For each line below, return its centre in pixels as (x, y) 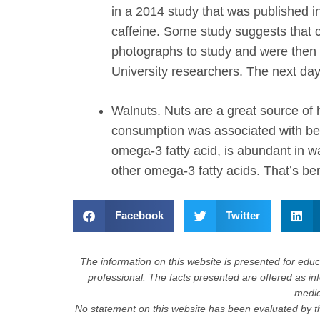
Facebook (139, 216)
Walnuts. (136, 110)
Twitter (243, 216)
